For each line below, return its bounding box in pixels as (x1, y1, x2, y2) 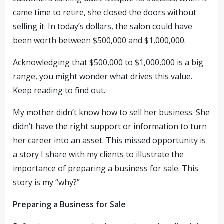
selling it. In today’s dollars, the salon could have (13, 21, 193, 32)
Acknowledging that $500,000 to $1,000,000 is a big (13, 57, 204, 68)
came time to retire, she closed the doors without (13, 7, 197, 18)
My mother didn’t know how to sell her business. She (13, 107, 210, 118)
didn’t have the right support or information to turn (13, 121, 207, 132)
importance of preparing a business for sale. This (13, 163, 199, 174)
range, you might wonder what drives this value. (13, 71, 193, 82)
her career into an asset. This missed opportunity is (13, 135, 206, 146)
